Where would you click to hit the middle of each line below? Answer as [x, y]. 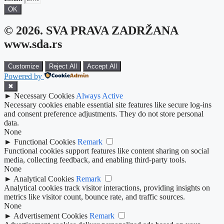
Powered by [23, 76]
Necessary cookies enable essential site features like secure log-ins [108, 105]
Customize [23, 66]
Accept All [102, 66]
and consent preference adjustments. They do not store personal [104, 114]
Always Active [99, 96]
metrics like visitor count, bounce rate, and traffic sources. [94, 197]
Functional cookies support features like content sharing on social [106, 151]
